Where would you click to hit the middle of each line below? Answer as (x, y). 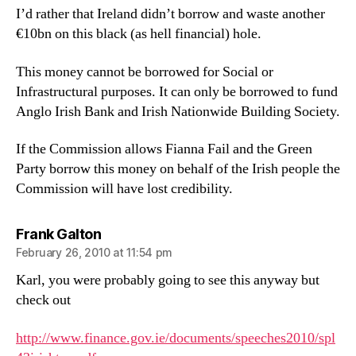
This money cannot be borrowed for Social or (145, 72)
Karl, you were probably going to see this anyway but (168, 280)
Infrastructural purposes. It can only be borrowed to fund (177, 91)
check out (43, 300)
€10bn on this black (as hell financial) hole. (139, 34)
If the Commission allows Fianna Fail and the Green (164, 149)
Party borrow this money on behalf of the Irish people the (178, 169)
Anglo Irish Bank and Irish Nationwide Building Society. (178, 111)
